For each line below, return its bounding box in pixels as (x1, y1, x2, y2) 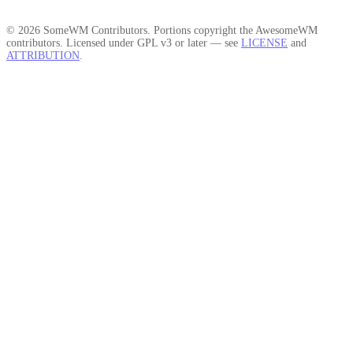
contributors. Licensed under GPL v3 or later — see (6, 36, 241, 49)
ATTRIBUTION (6, 49, 80, 61)
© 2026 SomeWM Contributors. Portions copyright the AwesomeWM (6, 24, 318, 36)
